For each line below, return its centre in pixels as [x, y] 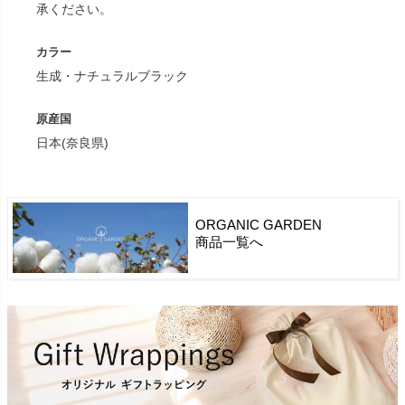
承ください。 [75, 9]
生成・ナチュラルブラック [113, 76]
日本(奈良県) [73, 143]
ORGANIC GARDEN [258, 225]
